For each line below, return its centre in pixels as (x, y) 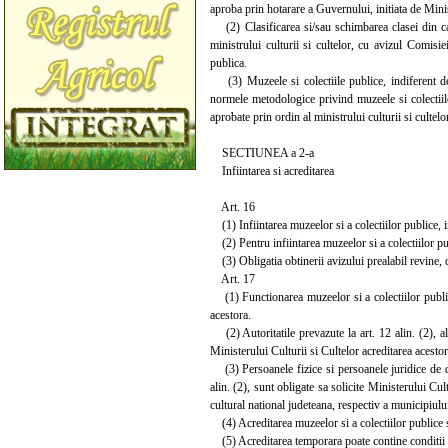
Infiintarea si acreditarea (272, 170)
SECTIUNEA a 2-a (262, 152)
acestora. (230, 314)
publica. (228, 62)
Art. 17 (232, 278)
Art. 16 (232, 206)
